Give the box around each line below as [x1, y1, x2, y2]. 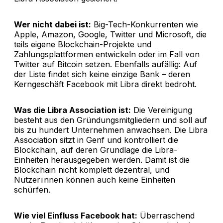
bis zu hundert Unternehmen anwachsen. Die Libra [14, 124, 208, 135]
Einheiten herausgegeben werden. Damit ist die [14, 154, 190, 165]
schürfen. [14, 184, 50, 195]
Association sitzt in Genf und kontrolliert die [14, 134, 178, 145]
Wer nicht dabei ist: [14, 19, 91, 29]
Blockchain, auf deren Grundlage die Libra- [14, 144, 177, 155]
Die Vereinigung [131, 105, 192, 115]
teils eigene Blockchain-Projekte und [14, 39, 151, 49]
